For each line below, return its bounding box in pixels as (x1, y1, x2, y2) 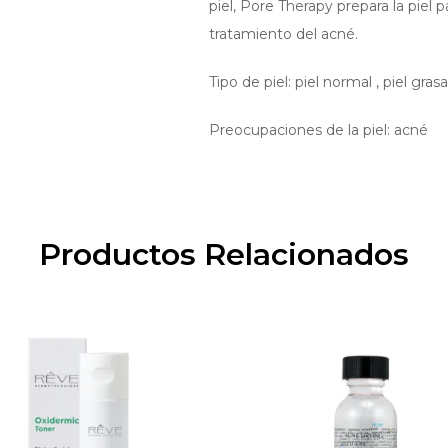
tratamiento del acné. (208, 25, 358, 43)
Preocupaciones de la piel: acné (208, 121, 428, 139)
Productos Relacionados (39, 236, 409, 273)
